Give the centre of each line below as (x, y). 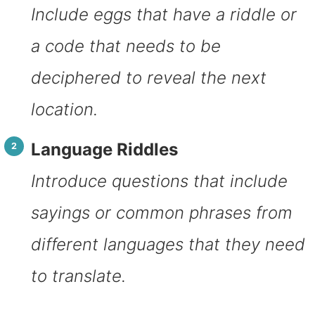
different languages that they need (168, 244)
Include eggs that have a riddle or (163, 14)
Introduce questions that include (159, 181)
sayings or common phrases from (161, 212)
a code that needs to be (126, 46)
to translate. (78, 276)
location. (64, 109)
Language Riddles (104, 149)
